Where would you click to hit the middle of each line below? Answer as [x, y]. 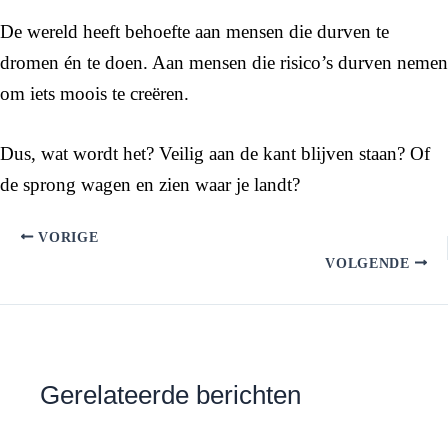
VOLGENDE [370, 263]
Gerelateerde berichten [170, 394]
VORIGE [66, 237]
